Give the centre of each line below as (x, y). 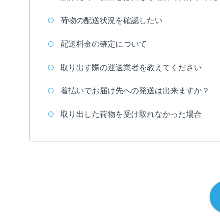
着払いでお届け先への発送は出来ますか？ (135, 91)
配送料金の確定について (104, 44)
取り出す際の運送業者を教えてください (131, 67)
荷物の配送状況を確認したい (112, 20)
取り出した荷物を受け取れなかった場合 (131, 114)
